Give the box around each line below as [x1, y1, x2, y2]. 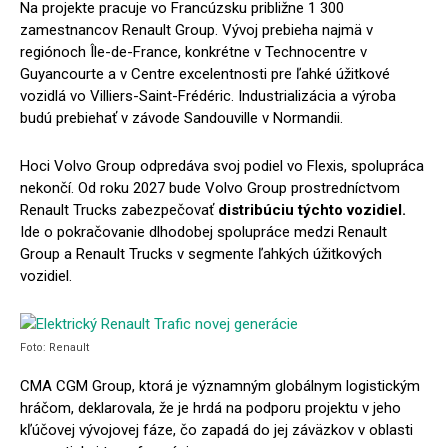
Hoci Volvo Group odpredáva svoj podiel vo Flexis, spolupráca [20, 157, 424, 175]
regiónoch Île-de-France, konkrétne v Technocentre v [20, 43, 367, 61]
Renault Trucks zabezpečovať [20, 201, 218, 219]
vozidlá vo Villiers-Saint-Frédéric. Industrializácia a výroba [20, 87, 396, 105]
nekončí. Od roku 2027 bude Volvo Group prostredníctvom [20, 179, 400, 197]
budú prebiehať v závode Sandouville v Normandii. [20, 109, 343, 127]
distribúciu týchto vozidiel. [218, 201, 406, 219]
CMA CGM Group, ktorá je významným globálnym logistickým [20, 377, 420, 395]
